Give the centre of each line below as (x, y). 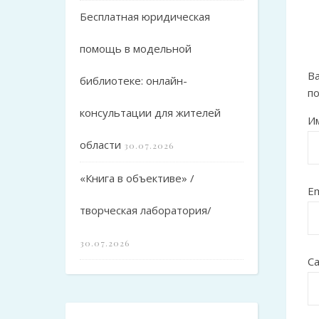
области (100, 144)
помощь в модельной (136, 48)
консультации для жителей (150, 112)
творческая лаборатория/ (146, 210)
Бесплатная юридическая (145, 16)
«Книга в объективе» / (137, 178)
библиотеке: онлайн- (134, 80)
